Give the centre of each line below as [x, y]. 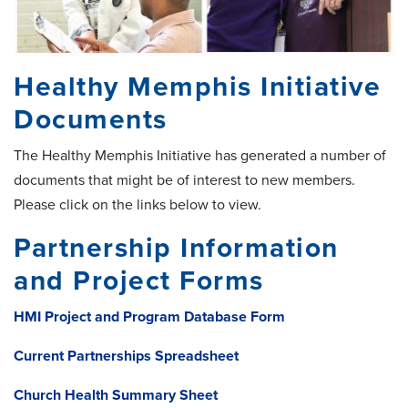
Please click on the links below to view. [138, 204]
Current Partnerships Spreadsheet [126, 356]
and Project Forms [139, 280]
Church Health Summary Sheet [116, 395]
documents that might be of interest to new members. [186, 180]
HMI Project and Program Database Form [149, 316]
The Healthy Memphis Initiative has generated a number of [200, 155]
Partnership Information [176, 248]
